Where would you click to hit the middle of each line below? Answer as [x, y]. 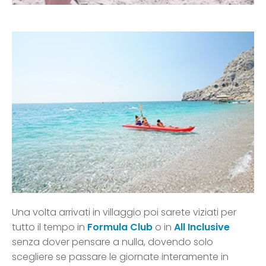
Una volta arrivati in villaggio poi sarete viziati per [124, 213]
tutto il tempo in [50, 227]
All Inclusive [202, 227]
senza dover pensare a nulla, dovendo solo [113, 242]
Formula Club [120, 227]
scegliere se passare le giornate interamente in [120, 257]
